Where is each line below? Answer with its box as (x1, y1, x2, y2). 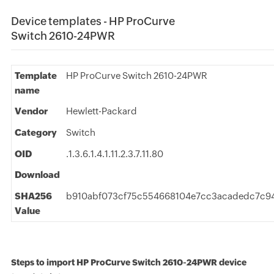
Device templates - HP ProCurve (10, 15, 175, 28)
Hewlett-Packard (65, 106, 137, 116)
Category (14, 127, 57, 138)
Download (14, 169, 60, 180)
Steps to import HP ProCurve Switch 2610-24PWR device (10, 257, 246, 267)
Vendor (14, 106, 48, 116)
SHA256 (14, 191, 52, 201)
